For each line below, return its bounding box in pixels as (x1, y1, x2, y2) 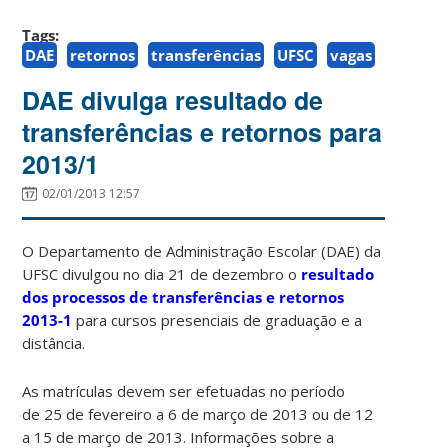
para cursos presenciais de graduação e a (72, 309, 363, 330)
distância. (22, 332, 86, 353)
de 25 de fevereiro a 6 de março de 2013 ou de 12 (22, 403, 374, 424)
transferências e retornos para (22, 113, 383, 150)
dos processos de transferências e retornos (22, 286, 345, 307)
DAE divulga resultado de (22, 81, 324, 118)
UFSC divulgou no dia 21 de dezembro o (22, 263, 302, 284)
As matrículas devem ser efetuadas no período (22, 380, 346, 401)
